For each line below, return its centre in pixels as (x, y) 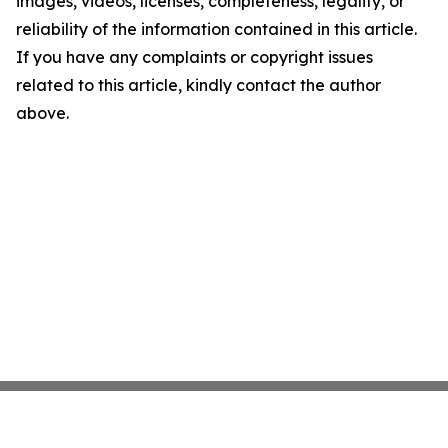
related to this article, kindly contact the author (198, 85)
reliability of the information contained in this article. (216, 29)
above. (42, 113)
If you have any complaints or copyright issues (194, 57)
